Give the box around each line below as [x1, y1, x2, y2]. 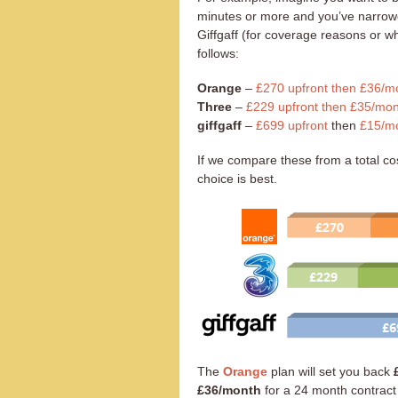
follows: [197, 45, 239, 60]
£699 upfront [256, 117, 328, 132]
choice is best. [197, 171, 277, 186]
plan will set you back [267, 363, 394, 378]
